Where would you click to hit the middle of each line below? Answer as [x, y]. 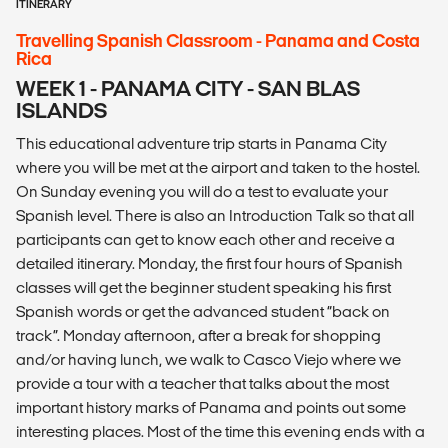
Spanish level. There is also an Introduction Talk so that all [215, 216]
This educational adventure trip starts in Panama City [201, 144]
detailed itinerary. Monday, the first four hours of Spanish [209, 264]
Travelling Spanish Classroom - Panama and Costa [218, 41]
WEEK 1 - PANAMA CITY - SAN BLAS [188, 89]
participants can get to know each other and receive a [205, 240]
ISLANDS [61, 111]
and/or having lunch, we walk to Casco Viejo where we [208, 360]
